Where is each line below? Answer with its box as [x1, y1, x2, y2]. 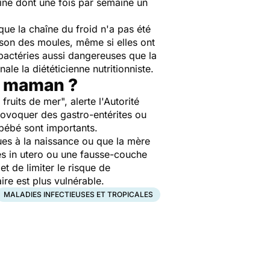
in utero [9, 148, 43, 160]
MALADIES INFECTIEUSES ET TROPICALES [4, 190, 153, 199]
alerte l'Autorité [71, 95, 139, 107]
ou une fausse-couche [43, 148, 147, 160]
